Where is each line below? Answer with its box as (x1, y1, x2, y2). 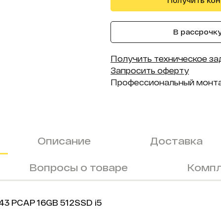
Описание (37, 135, 91, 147)
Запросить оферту (110, 66, 189, 75)
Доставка (150, 135, 203, 147)
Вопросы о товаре (29, 161, 128, 173)
